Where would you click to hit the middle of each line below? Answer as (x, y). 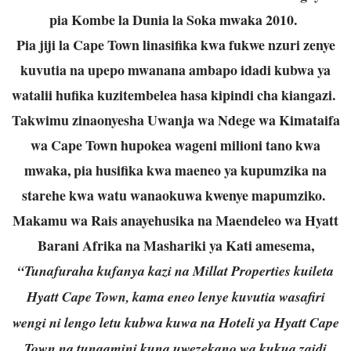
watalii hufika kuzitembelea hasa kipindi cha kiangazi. (175, 94)
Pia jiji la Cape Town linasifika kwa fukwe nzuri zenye (175, 44)
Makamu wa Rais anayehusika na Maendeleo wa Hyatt (175, 220)
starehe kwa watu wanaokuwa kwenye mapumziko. (175, 195)
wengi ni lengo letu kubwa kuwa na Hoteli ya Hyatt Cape (175, 322)
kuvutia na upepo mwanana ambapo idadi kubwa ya (175, 69)
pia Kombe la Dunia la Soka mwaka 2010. (175, 19)
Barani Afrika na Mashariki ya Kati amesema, (175, 245)
